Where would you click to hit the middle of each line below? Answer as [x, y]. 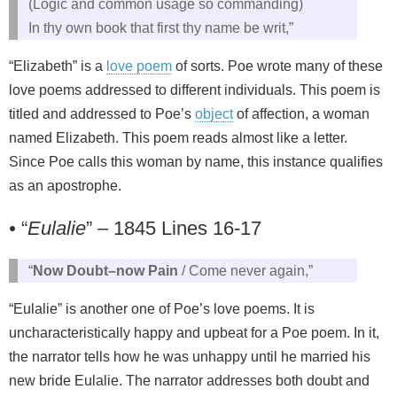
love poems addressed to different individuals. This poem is [195, 90]
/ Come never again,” [245, 270]
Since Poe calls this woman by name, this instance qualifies [196, 161]
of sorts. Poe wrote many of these [277, 66]
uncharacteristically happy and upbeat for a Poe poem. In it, [194, 332]
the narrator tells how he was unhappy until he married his [190, 356]
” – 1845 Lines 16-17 [174, 228]
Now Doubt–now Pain [105, 270]
